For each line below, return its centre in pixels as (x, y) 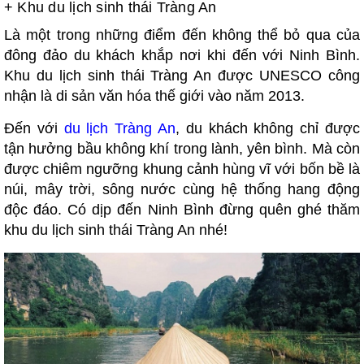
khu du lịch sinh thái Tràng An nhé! (118, 230)
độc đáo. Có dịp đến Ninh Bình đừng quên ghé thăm (182, 209)
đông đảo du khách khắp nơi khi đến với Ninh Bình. (182, 55)
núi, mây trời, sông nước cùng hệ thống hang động (182, 189)
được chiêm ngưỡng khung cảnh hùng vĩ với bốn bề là (182, 169)
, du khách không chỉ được (268, 128)
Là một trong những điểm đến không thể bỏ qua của (182, 35)
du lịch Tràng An (120, 128)
